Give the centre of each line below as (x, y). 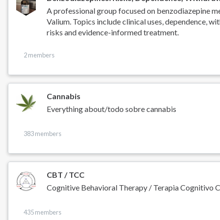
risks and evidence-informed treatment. (113, 32)
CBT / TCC (66, 174)
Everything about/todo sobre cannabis (112, 109)
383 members (42, 134)
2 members (39, 55)
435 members (42, 212)
